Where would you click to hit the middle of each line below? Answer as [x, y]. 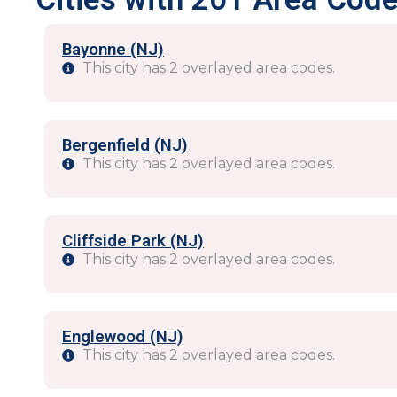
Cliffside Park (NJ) [133, 241]
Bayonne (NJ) [113, 50]
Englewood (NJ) [123, 337]
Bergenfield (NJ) [125, 145]
